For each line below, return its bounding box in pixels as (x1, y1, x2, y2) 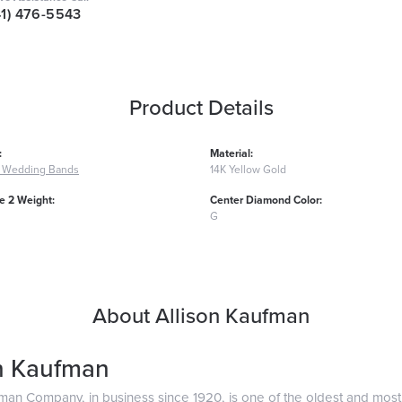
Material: (210, 144, 253, 162)
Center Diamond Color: (210, 191, 322, 208)
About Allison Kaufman (92, 299, 310, 332)
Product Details (128, 91, 274, 124)
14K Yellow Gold (210, 161, 286, 178)
